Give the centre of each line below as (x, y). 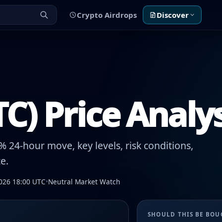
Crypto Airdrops (107, 15)
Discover (172, 15)
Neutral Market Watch (84, 182)
